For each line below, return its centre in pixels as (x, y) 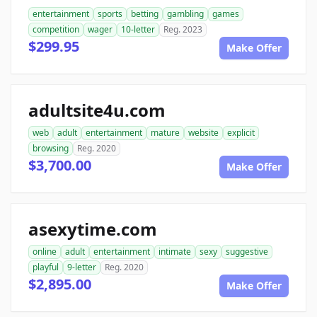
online (45, 252)
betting (145, 14)
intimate (175, 252)
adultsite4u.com (97, 110)
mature (165, 133)
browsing (51, 149)
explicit (241, 133)
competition (56, 30)
